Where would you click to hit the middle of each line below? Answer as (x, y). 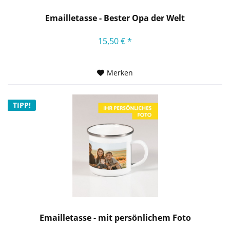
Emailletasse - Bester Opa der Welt (115, 18)
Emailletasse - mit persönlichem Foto (115, 218)
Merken (120, 72)
